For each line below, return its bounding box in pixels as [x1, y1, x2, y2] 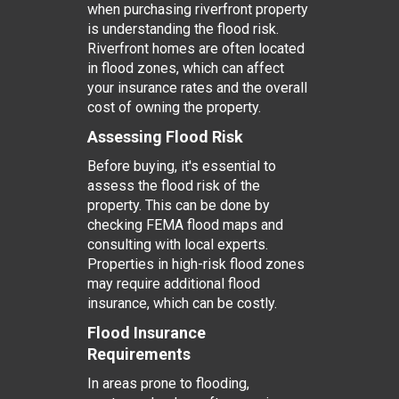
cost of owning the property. [86, 99, 261, 116]
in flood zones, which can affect [86, 60, 284, 77]
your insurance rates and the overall [86, 79, 307, 96]
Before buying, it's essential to [86, 158, 276, 175]
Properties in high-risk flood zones [86, 256, 305, 273]
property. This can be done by [86, 197, 270, 214]
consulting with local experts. [86, 236, 268, 253]
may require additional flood [86, 275, 260, 292]
